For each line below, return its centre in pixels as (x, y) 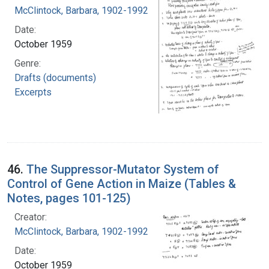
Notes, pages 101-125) (69, 198)
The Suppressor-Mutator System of (123, 169)
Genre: (28, 63)
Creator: (31, 217)
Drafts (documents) (55, 77)
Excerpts (33, 92)
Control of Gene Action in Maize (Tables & (122, 183)
